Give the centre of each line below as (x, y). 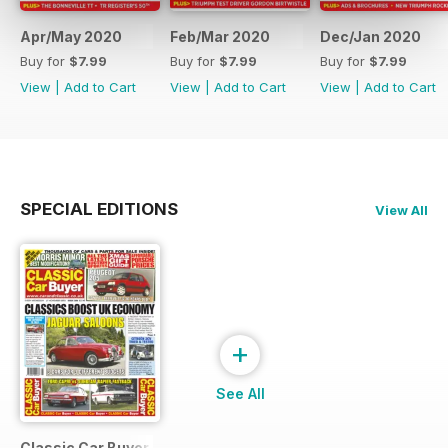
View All (401, 209)
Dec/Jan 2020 (370, 36)
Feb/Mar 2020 (220, 36)
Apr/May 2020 (71, 36)
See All (240, 393)
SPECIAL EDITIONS (99, 208)
